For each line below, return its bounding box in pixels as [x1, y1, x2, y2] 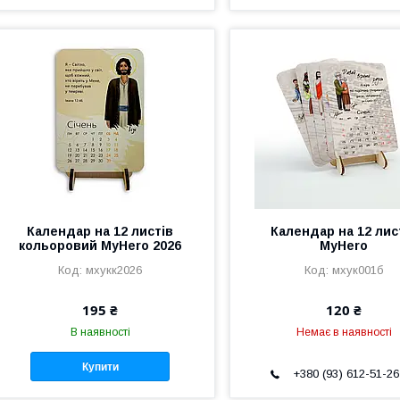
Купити [81, 360, 119, 373]
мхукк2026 [86, 263, 143, 278]
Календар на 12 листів [27, 224, 174, 239]
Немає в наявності [296, 326, 392, 339]
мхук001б [331, 263, 384, 278]
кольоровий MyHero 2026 [19, 238, 182, 254]
